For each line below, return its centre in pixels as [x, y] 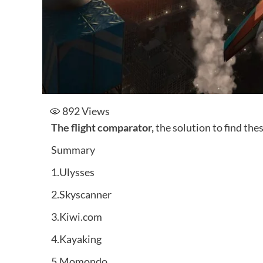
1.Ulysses [73, 172]
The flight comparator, [102, 127]
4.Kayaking [76, 239]
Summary [73, 149]
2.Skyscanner [81, 194]
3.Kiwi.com [77, 216]
